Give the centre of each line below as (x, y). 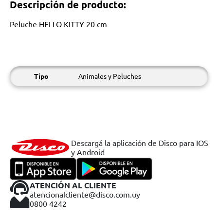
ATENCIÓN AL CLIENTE (73, 185)
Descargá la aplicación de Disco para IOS (140, 143)
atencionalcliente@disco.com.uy (85, 194)
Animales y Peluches (110, 76)
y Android (88, 152)
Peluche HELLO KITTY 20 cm (58, 24)
